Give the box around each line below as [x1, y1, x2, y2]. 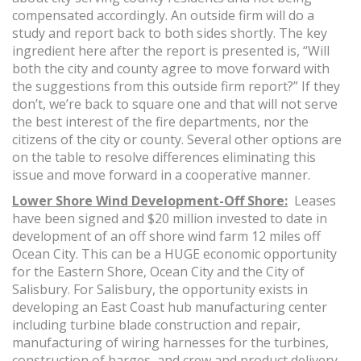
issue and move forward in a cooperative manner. [12, 166, 310, 185]
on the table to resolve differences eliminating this [12, 148, 316, 167]
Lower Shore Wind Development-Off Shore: [12, 192, 288, 210]
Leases [288, 192, 336, 210]
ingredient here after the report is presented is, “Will [12, 42, 330, 60]
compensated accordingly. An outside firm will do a [12, 6, 314, 25]
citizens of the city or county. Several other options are [12, 131, 342, 149]
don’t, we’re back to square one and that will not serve [12, 95, 338, 114]
